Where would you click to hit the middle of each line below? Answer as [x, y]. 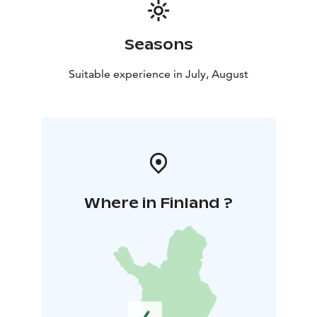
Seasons [158, 45]
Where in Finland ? [158, 203]
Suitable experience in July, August [158, 74]
